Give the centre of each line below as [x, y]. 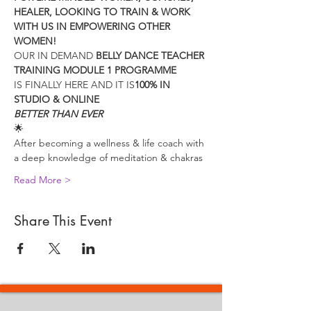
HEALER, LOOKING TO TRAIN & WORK [103, 11]
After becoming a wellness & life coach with [110, 143]
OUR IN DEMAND [55, 55]
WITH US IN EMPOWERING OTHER [93, 26]
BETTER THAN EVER [58, 114]
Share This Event [63, 220]
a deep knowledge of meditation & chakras [108, 157]
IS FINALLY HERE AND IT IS [74, 84]
